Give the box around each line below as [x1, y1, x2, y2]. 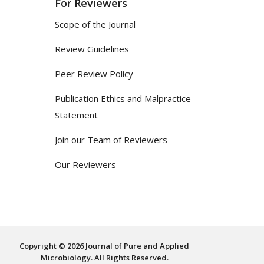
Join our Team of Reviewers [55, 133, 167, 146]
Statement [55, 108, 98, 121]
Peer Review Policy [55, 67, 133, 80]
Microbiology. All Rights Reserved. [40, 252, 169, 263]
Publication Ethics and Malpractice [55, 92, 191, 104]
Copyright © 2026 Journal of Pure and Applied [19, 240, 189, 251]
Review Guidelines [55, 42, 129, 55]
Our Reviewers [55, 158, 116, 170]
